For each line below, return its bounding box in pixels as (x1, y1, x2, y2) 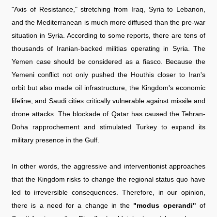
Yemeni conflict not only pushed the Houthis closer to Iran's (12, 70, 205, 78)
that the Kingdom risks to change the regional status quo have (12, 175, 205, 183)
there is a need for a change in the (12, 201, 134, 209)
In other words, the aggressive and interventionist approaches (12, 162, 205, 170)
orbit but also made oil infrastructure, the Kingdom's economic (12, 83, 205, 92)
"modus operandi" (133, 201, 196, 209)
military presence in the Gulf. (12, 136, 99, 144)
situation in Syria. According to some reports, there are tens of (12, 31, 205, 39)
